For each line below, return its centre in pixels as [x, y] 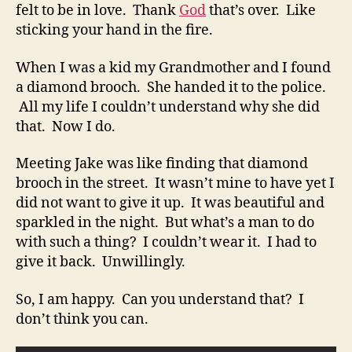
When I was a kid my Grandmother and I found [173, 68]
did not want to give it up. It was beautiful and [170, 203]
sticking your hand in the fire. [114, 30]
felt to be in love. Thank [97, 11]
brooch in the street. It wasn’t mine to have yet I [175, 183]
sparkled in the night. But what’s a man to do [165, 223]
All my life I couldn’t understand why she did [168, 107]
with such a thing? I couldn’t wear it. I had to [166, 242]
